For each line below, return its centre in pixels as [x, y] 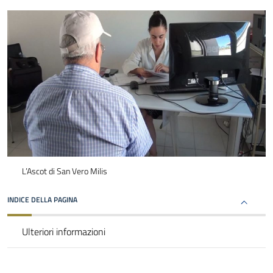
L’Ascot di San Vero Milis [65, 171]
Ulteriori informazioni [64, 232]
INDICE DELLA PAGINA [42, 200]
